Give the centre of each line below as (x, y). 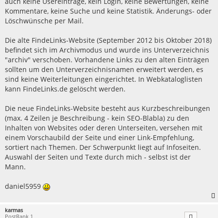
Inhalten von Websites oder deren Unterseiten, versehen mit (104, 128)
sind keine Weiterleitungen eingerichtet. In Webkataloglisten (104, 79)
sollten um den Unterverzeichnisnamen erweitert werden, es (104, 70)
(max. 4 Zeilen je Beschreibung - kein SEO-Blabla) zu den (97, 118)
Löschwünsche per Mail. (44, 21)
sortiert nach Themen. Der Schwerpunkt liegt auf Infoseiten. (103, 147)
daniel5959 (24, 186)
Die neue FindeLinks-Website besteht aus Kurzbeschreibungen (108, 109)
